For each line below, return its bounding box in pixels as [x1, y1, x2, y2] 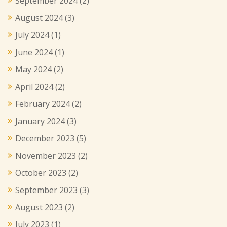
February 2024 [15, 98, 70, 109]
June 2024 [15, 47, 53, 58]
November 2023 [15, 150, 76, 161]
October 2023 [15, 167, 66, 178]
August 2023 [15, 202, 63, 213]
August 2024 [15, 12, 63, 23]
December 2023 [15, 133, 74, 144]
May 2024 [15, 64, 52, 75]
